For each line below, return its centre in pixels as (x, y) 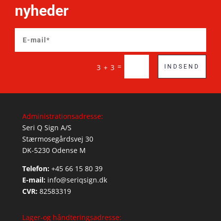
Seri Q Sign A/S (47, 127)
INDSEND (182, 67)
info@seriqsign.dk (77, 180)
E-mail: (34, 180)
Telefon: (36, 168)
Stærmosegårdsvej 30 (57, 139)
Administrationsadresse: (62, 116)
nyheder (42, 11)
